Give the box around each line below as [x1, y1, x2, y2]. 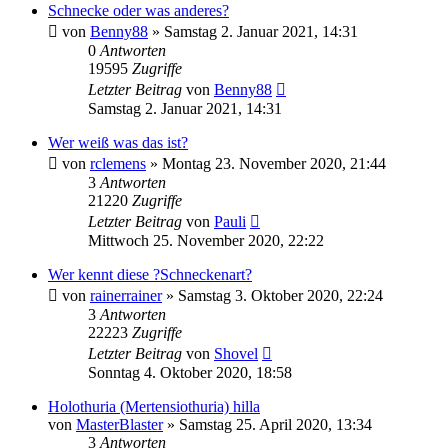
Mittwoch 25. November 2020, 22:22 [88, 231, 324, 249]
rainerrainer [90, 286, 162, 304]
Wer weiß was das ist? [48, 133, 188, 151]
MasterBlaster [76, 415, 163, 433]
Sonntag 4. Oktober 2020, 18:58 [88, 363, 292, 381]
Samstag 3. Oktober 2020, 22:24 [178, 286, 383, 304]
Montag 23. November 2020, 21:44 [162, 154, 386, 172]
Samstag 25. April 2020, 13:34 [179, 415, 372, 433]
